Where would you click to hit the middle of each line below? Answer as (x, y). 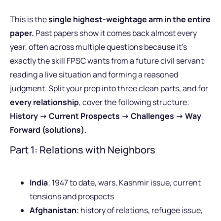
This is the (29, 19)
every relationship (44, 102)
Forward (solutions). (48, 130)
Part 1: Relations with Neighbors (83, 149)
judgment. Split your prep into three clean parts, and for (109, 89)
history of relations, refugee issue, (141, 210)
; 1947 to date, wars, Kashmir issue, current (124, 182)
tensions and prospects (72, 196)
